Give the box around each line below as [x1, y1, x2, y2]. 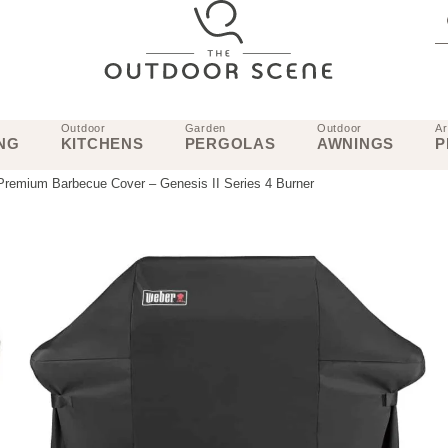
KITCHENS [60, 134, 144, 152]
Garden [184, 121, 227, 134]
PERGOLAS [184, 134, 276, 152]
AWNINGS [316, 134, 395, 152]
